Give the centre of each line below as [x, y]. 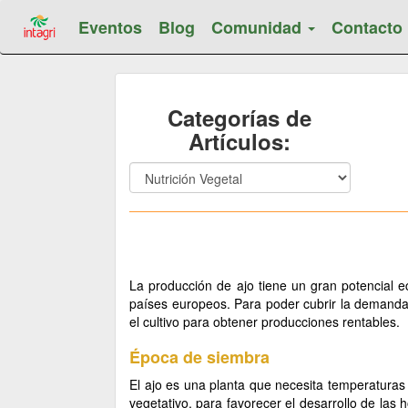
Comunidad [259, 27]
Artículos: [240, 141]
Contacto [367, 27]
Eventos [111, 27]
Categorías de [240, 117]
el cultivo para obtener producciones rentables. [265, 321]
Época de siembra [199, 357]
